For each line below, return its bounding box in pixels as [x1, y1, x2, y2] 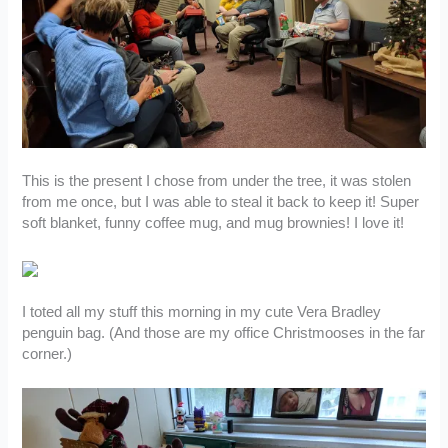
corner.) [22, 346, 73, 363]
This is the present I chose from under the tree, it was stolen [22, 173, 412, 190]
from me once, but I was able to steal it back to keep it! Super [22, 194, 420, 211]
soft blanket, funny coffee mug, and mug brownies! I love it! [22, 215, 405, 232]
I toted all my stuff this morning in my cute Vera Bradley [22, 304, 382, 321]
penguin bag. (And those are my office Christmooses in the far [22, 325, 426, 342]
